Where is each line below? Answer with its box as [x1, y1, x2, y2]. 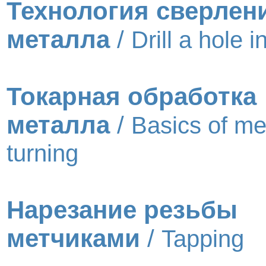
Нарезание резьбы [7, 196, 237, 224]
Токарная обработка [7, 83, 256, 110]
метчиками [7, 224, 140, 252]
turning [7, 140, 78, 167]
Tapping [161, 225, 244, 252]
